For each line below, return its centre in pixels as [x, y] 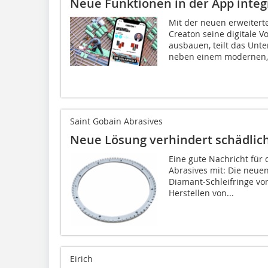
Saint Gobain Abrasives [116, 121]
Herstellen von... [201, 193]
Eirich [81, 259]
